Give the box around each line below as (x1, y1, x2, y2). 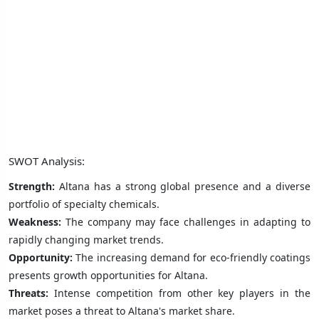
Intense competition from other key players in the (48, 286, 310, 300)
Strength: (9, 179, 59, 193)
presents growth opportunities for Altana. (9, 268, 208, 282)
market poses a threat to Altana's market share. (9, 303, 235, 318)
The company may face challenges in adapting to (66, 214, 310, 229)
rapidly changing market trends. (9, 232, 164, 246)
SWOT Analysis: (9, 153, 85, 168)
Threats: (9, 286, 48, 300)
